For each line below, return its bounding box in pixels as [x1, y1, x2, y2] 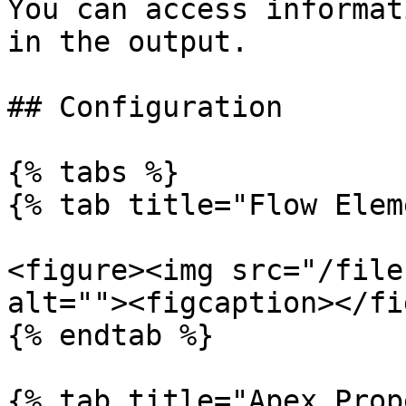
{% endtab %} [7, 319, 214, 352]
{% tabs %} [7, 156, 179, 188]
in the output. [7, 25, 248, 58]
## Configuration [7, 91, 283, 123]
